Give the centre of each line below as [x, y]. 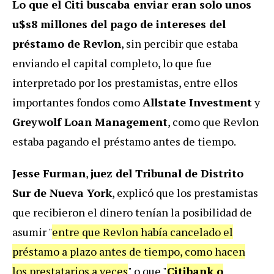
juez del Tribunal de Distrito [167, 173]
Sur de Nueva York [62, 193]
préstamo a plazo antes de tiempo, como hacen [129, 252]
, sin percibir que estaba [180, 44]
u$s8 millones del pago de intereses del [119, 24]
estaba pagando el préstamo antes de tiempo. [124, 142]
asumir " [32, 232]
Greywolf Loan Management [90, 122]
